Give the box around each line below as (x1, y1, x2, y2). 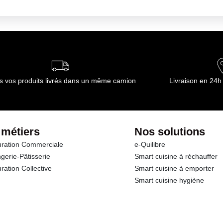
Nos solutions (134, 125, 206, 138)
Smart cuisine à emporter (134, 164, 215, 172)
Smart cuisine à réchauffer (134, 152, 218, 160)
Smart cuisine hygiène (134, 176, 205, 184)
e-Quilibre (134, 140, 166, 148)
